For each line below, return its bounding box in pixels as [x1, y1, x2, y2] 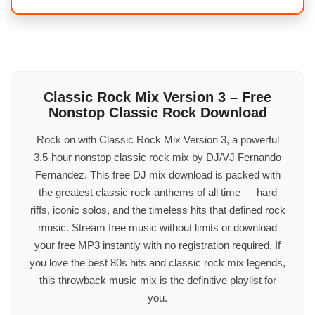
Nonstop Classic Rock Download [48, 104, 267, 120]
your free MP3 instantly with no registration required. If [34, 238, 281, 251]
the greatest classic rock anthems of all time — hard [38, 186, 277, 198]
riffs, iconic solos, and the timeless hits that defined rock [30, 203, 285, 216]
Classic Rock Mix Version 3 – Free [44, 89, 271, 105]
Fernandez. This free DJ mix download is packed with [34, 168, 281, 181]
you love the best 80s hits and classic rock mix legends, [30, 256, 285, 269]
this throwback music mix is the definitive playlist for [39, 274, 276, 286]
